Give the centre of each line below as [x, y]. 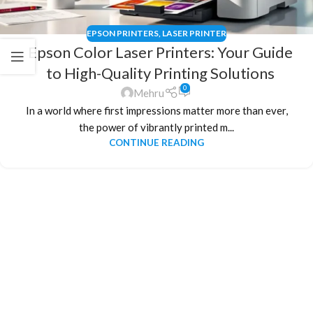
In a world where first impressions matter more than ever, [156, 111]
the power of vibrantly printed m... [156, 128]
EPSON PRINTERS [123, 33]
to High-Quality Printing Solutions [160, 73]
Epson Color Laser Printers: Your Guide [160, 52]
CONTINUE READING [156, 143]
